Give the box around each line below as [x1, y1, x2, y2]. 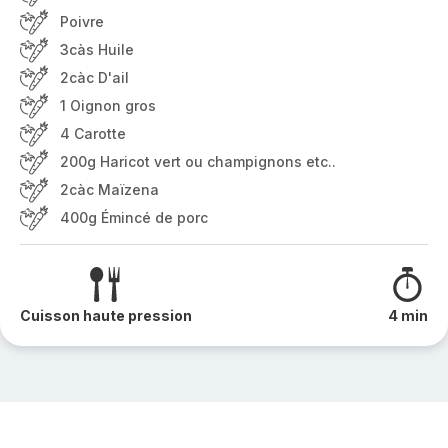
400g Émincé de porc [60, 209, 208, 226]
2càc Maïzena [60, 181, 159, 198]
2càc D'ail [60, 69, 129, 86]
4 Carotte [60, 125, 126, 142]
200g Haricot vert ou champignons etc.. [60, 153, 336, 170]
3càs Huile [60, 41, 134, 58]
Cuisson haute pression [20, 307, 192, 324]
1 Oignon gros [60, 97, 156, 114]
